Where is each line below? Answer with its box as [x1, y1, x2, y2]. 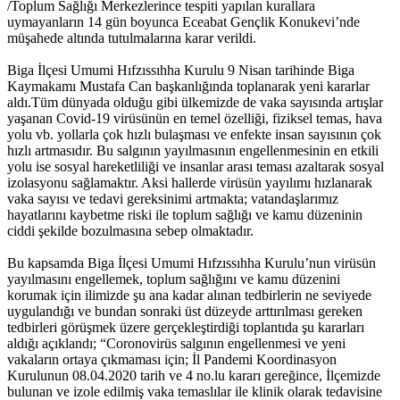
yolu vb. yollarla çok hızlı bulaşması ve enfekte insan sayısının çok [7, 127, 381, 143]
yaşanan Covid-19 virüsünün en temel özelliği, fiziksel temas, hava [7, 111, 382, 127]
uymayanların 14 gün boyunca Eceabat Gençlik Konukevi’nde [7, 14, 360, 30]
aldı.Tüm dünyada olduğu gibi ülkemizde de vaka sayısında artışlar [7, 95, 383, 111]
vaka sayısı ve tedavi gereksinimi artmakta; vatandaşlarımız [7, 191, 338, 207]
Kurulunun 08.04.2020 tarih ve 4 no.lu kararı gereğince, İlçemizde [7, 368, 380, 384]
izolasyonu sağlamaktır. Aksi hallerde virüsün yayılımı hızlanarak [7, 175, 372, 191]
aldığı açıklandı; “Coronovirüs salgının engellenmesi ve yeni [7, 336, 346, 352]
